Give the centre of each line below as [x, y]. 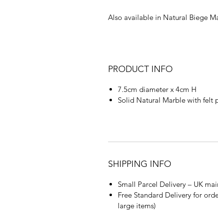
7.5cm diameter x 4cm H [157, 90]
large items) [137, 206]
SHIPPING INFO [140, 164]
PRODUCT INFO [140, 69]
